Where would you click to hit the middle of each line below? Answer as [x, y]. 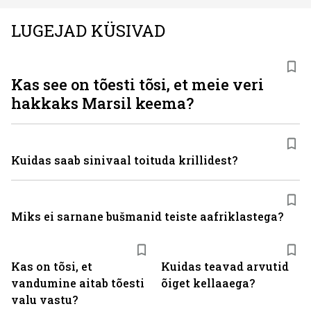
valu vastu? [44, 300]
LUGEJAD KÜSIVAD [88, 31]
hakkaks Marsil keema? [102, 103]
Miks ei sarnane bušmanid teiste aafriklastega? [147, 216]
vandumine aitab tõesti [78, 283]
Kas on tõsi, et [52, 266]
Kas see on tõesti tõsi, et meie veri [137, 84]
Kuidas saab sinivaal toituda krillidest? [124, 160]
